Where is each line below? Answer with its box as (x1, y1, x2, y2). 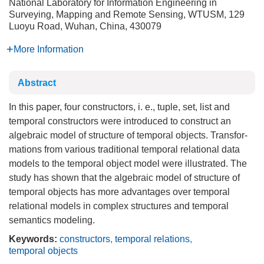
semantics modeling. (9, 215, 95, 225)
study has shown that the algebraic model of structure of (9, 173, 240, 183)
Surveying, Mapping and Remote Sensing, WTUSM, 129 (9, 9, 245, 19)
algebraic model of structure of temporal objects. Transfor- (9, 130, 247, 140)
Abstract (18, 78, 56, 88)
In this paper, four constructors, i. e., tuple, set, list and (9, 102, 230, 112)
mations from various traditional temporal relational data (9, 144, 240, 154)
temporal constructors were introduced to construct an (9, 116, 231, 126)
